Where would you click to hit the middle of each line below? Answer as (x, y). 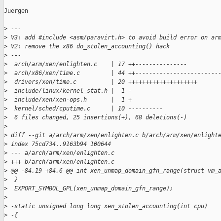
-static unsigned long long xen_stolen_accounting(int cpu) (108, 206)
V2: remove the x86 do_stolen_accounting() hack (89, 47)
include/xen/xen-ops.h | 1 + (70, 100)
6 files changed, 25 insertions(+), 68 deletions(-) (97, 118)
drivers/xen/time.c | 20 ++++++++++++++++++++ (102, 82)
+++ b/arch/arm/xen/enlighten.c (61, 162)
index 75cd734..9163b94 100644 (59, 144)
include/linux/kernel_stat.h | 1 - (70, 91)
